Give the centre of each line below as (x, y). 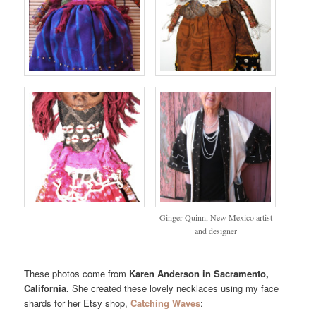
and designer (215, 230)
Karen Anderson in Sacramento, (199, 274)
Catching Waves (166, 303)
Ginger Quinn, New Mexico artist (215, 217)
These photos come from (77, 274)
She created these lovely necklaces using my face (174, 288)
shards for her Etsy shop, (78, 303)
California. (47, 288)
